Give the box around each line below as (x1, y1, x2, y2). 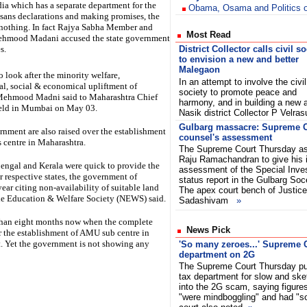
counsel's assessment (179, 132, 272, 143)
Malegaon (179, 64, 220, 75)
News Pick (181, 225, 230, 235)
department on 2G (179, 249, 255, 260)
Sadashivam (179, 195, 236, 206)
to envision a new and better (179, 54, 299, 64)
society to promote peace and (179, 87, 297, 97)
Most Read (181, 29, 231, 40)
